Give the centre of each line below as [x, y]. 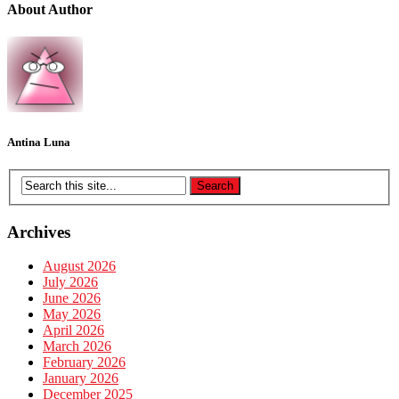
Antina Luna [39, 142]
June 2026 [72, 298]
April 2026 [73, 330]
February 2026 [84, 362]
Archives [39, 232]
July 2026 [70, 282]
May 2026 [72, 314]
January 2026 [81, 379]
